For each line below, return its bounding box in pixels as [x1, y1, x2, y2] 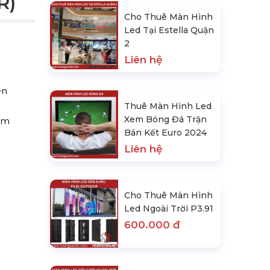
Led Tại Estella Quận [124, 25, 215, 36]
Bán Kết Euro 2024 [124, 127, 207, 138]
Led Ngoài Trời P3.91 [124, 203, 214, 214]
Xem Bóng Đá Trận [124, 114, 207, 125]
